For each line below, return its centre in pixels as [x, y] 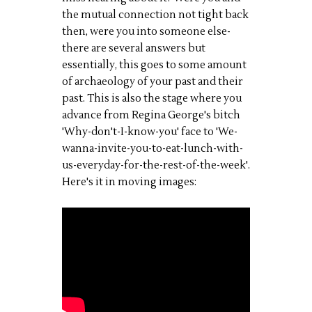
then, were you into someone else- [146, 32]
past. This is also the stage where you [152, 99]
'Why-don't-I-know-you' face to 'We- [150, 132]
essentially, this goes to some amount [154, 65]
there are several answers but [134, 48]
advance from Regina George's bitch [151, 115]
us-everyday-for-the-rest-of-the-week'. [156, 165]
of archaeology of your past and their [153, 82]
